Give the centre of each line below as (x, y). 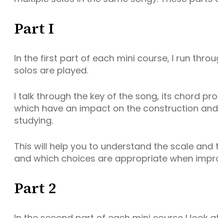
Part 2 (35, 188)
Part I (34, 28)
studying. (34, 120)
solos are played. (51, 70)
